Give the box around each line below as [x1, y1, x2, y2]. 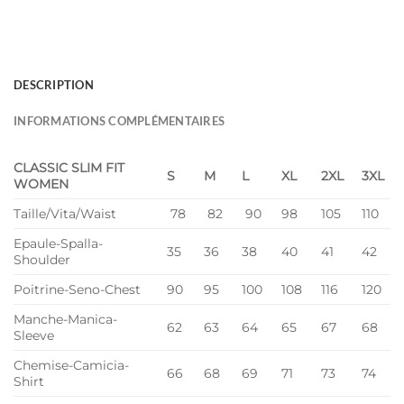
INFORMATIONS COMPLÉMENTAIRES [14, 114, 225, 129]
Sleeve [14, 327, 54, 344]
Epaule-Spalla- [14, 235, 103, 252]
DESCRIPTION [14, 78, 94, 93]
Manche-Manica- [14, 311, 117, 328]
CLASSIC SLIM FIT [14, 160, 124, 177]
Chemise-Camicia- [14, 357, 129, 374]
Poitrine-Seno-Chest [14, 281, 141, 298]
